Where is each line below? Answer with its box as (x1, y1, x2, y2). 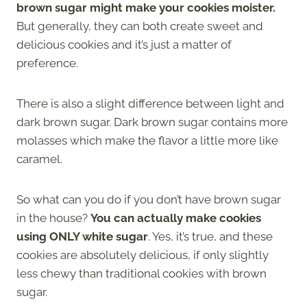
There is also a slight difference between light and (16, 96, 284, 110)
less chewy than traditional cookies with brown (16, 266, 267, 280)
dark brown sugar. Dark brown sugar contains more (16, 114, 288, 129)
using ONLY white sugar (16, 229, 148, 243)
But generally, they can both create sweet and (16, 19, 263, 33)
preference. (16, 56, 78, 70)
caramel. (16, 151, 65, 166)
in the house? (16, 210, 90, 225)
